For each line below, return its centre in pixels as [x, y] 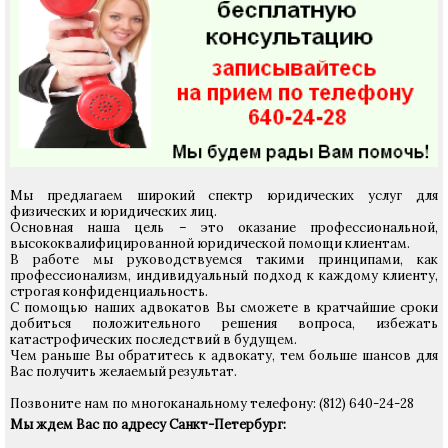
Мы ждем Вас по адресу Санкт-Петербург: [148, 424]
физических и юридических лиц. [113, 211]
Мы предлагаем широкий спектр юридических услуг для [224, 195]
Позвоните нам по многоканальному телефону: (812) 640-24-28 [212, 403]
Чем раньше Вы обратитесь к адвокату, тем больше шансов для [224, 355]
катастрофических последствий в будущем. [153, 339]
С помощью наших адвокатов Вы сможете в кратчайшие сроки [224, 307]
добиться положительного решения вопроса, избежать [224, 323]
